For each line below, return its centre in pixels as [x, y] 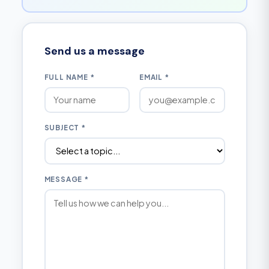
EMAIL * [154, 77]
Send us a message [94, 51]
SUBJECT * [65, 127]
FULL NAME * [69, 77]
